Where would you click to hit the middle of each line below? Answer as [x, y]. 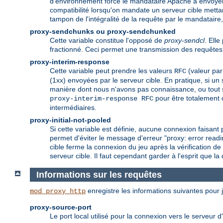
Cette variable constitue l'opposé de [107, 40]
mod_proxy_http [58, 191]
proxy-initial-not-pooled [70, 120]
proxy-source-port [61, 207]
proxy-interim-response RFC [102, 98]
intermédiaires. [73, 107]
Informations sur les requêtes [99, 174]
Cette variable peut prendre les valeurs [112, 70]
